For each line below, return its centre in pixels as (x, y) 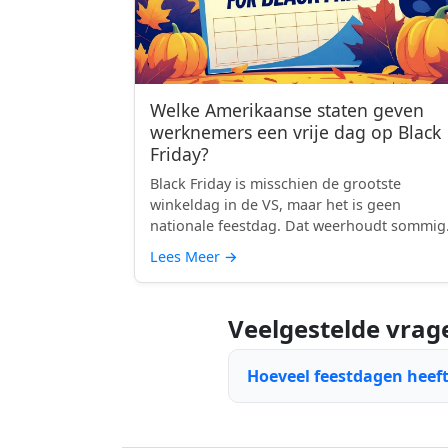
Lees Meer (187, 256)
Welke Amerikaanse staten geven (287, 110)
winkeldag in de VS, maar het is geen (275, 204)
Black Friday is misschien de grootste (275, 183)
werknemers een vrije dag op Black (295, 132)
